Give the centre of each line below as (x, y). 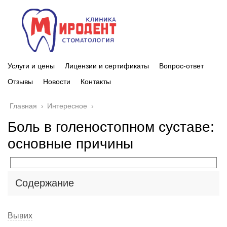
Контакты (96, 81)
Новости (57, 81)
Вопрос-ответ (181, 66)
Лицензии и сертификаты (107, 66)
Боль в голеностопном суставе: (111, 127)
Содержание (45, 183)
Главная (23, 106)
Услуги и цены (31, 66)
